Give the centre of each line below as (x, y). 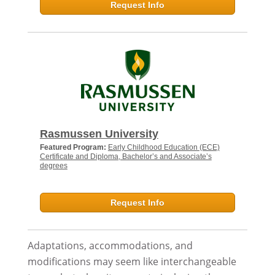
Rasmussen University (99, 134)
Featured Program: (74, 147)
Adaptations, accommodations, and (110, 245)
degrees (53, 165)
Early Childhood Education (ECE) (164, 147)
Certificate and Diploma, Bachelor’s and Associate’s (126, 156)
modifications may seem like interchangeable (132, 261)
